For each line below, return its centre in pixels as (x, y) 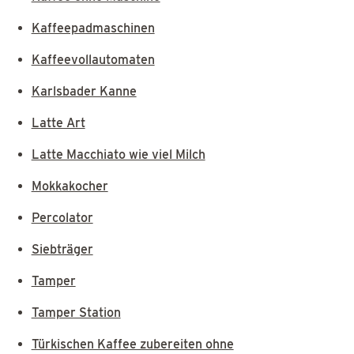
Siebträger (62, 249)
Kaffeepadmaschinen (93, 28)
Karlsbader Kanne (84, 91)
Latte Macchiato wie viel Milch (118, 154)
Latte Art (58, 122)
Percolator (62, 217)
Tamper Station (76, 312)
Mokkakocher (70, 186)
